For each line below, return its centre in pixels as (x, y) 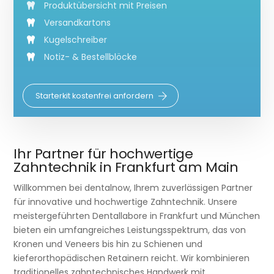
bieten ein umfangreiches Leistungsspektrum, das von (130, 230)
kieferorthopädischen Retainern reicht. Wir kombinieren (132, 258)
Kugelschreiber (76, 39)
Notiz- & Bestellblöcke (91, 57)
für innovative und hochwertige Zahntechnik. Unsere (126, 202)
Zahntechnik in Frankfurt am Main (126, 167)
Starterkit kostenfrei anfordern (95, 96)
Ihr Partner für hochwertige (103, 154)
